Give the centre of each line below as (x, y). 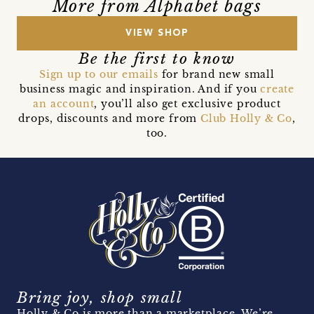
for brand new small (216, 74)
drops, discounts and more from (109, 118)
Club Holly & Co (246, 118)
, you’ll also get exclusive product (187, 103)
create (278, 89)
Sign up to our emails (99, 74)
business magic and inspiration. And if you (140, 89)
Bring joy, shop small (100, 298)
